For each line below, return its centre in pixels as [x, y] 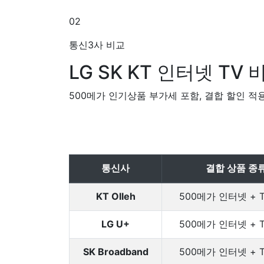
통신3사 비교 [97, 45]
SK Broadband [115, 252]
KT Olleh [115, 196]
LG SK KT [113, 72]
